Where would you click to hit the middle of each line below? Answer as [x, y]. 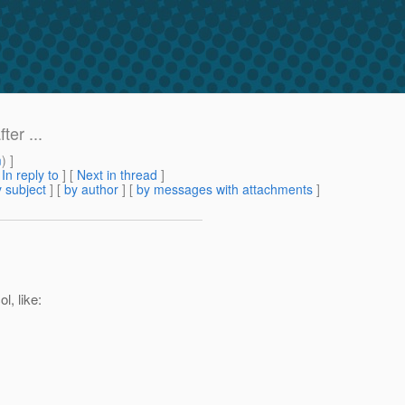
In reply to [30, 175]
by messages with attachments [225, 189]
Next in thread [117, 175]
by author [91, 189]
